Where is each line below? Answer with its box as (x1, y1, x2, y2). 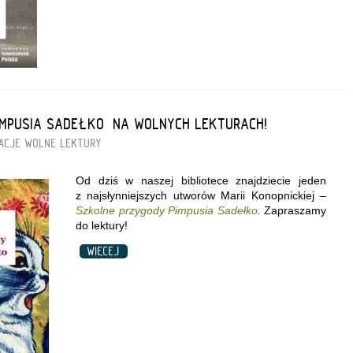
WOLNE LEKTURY (25, 136, 102, 150)
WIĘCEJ (80, 243, 128, 258)
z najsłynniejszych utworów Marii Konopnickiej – (76, 188, 326, 202)
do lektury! (76, 218, 128, 232)
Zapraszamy (264, 203, 326, 217)
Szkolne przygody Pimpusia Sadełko (76, 203, 258, 217)
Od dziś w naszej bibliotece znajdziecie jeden (76, 173, 326, 187)
